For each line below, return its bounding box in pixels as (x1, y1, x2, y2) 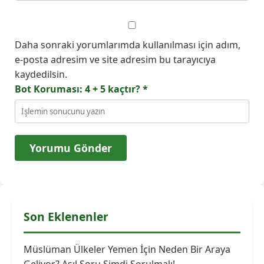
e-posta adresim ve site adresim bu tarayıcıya (15, 52, 216, 66)
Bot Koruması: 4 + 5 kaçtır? (15, 82, 143, 95)
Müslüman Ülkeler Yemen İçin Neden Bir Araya (24, 242, 230, 256)
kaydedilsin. (15, 67, 67, 81)
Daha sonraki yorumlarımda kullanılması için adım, (15, 38, 240, 51)
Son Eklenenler (24, 208, 108, 225)
